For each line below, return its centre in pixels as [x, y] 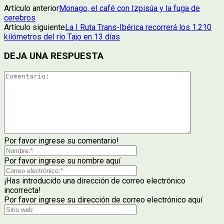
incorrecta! [22, 190]
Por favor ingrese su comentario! [61, 140]
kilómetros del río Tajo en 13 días [62, 36]
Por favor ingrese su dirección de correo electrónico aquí [103, 199]
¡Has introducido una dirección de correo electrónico [95, 180]
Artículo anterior [31, 8]
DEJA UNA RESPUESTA [54, 56]
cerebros [20, 17]
